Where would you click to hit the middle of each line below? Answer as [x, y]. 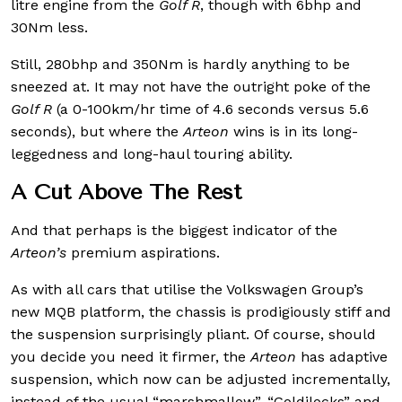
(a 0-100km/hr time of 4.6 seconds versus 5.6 [210, 109]
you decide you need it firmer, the [131, 357]
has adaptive [342, 357]
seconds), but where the [97, 132]
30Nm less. [49, 28]
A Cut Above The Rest [126, 192]
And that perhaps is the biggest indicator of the [174, 231]
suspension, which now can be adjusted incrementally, [201, 380]
